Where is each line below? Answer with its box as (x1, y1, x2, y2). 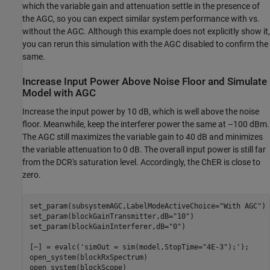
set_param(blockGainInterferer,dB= (29, 222, 169, 231)
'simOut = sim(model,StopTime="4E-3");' (80, 242, 240, 251)
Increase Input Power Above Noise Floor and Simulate (22, 75, 267, 87)
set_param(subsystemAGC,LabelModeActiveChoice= (29, 201, 219, 210)
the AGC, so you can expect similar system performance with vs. (22, 13, 260, 24)
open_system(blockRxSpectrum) (29, 253, 148, 262)
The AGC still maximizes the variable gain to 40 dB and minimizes (22, 132, 263, 142)
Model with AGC (22, 87, 96, 99)
